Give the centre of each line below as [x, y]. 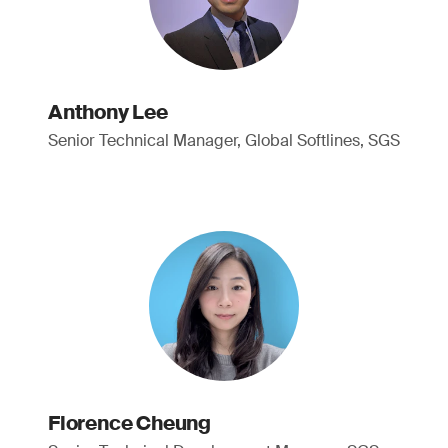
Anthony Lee [108, 112]
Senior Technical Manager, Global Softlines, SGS [224, 140]
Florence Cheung [129, 423]
